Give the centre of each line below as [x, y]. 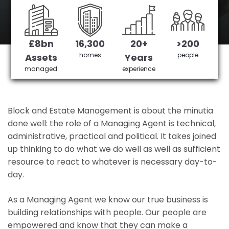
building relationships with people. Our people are [107, 212]
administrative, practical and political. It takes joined [112, 136]
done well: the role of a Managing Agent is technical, [112, 123]
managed [41, 69]
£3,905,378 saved [147, 44]
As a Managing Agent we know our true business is [108, 200]
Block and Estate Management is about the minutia [110, 111]
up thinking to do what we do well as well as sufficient [114, 149]
